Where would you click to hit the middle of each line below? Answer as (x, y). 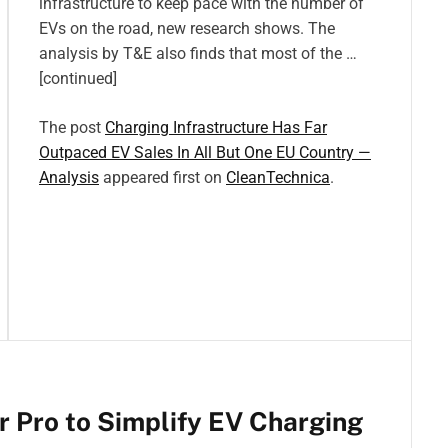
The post (72, 128)
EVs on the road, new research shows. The (187, 29)
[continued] (78, 79)
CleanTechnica (278, 178)
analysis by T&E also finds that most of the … (198, 54)
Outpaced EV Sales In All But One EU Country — (205, 153)
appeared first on (162, 178)
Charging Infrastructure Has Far (216, 128)
